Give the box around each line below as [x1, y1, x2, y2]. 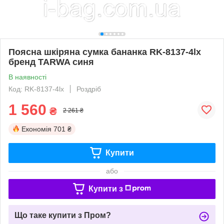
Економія [21, 124, 51, 133]
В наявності [8, 72, 46, 81]
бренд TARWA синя [8, 56, 94, 67]
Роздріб [76, 84, 101, 93]
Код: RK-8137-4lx [8, 84, 64, 93]
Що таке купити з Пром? [14, 210, 111, 219]
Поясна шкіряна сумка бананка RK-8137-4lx [8, 46, 201, 57]
